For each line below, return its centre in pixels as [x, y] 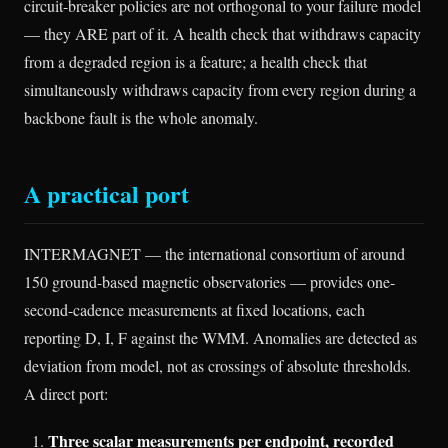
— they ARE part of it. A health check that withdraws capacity [222, 33]
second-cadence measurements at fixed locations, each [194, 309]
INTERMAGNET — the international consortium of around [214, 253]
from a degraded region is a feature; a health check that [195, 61]
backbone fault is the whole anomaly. [141, 117]
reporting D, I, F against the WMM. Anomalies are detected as [220, 337]
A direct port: [66, 393]
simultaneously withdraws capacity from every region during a [220, 89]
